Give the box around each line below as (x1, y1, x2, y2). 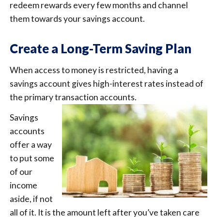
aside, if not (10, 194, 53, 204)
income (10, 180, 37, 191)
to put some (10, 153, 54, 164)
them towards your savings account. (10, 13, 145, 24)
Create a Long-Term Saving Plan (10, 41, 191, 56)
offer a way (10, 139, 52, 150)
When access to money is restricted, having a (10, 64, 178, 75)
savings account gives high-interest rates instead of (10, 78, 203, 89)
